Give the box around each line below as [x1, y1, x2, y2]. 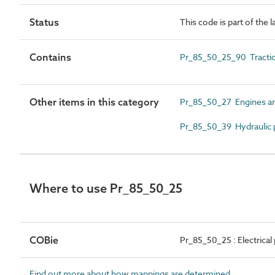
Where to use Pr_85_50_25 [29, 180, 182, 196]
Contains [29, 50, 71, 63]
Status [29, 15, 59, 28]
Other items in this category [29, 95, 159, 108]
